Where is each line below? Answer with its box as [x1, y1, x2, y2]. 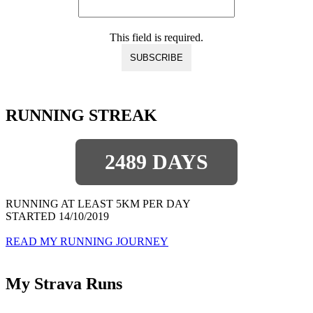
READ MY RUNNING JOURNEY [6, 235, 168, 248]
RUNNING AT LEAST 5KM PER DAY [6, 198, 191, 210]
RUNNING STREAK [6, 106, 157, 125]
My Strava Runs [6, 275, 122, 293]
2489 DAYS [105, 150, 208, 174]
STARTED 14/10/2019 [6, 210, 109, 223]
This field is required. [110, 31, 203, 44]
